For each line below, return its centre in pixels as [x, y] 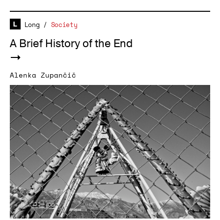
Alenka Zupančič [43, 75]
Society [64, 25]
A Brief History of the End [71, 44]
